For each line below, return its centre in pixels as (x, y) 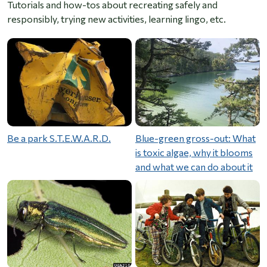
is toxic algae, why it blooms (194, 153)
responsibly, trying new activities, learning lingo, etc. (117, 19)
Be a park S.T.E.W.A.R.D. (59, 138)
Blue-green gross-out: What (195, 138)
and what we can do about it (194, 167)
